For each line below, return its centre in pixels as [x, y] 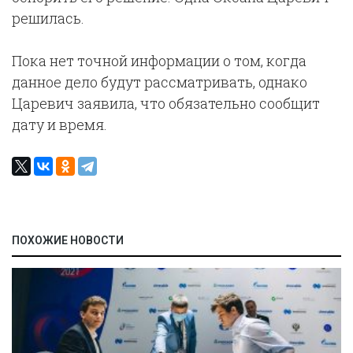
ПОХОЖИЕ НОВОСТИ [68, 240]
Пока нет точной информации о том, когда [159, 61]
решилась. [48, 18]
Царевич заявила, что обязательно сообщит [166, 103]
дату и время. [59, 124]
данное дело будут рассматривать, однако [160, 82]
